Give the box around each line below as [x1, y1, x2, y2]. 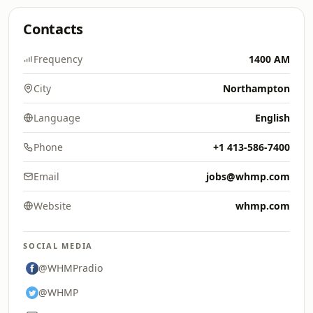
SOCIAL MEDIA [23, 240, 94, 251]
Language [34, 111, 80, 124]
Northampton [223, 82, 290, 95]
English [255, 111, 290, 124]
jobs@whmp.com [206, 170, 290, 183]
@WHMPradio [38, 261, 103, 275]
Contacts [23, 20, 84, 38]
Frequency [34, 52, 82, 66]
